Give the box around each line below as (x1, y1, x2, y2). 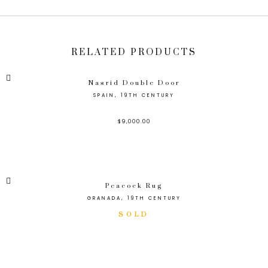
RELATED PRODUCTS (71, 47, 197, 59)
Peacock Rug (105, 181, 163, 190)
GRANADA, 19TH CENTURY (87, 194, 181, 202)
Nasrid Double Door (88, 79, 180, 88)
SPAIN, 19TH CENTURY (93, 92, 175, 99)
